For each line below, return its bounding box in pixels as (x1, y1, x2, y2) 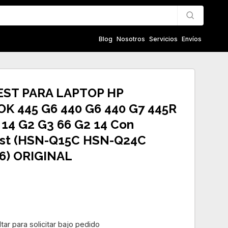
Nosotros (117, 35, 145, 43)
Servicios (149, 35, 178, 43)
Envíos (182, 35, 202, 43)
